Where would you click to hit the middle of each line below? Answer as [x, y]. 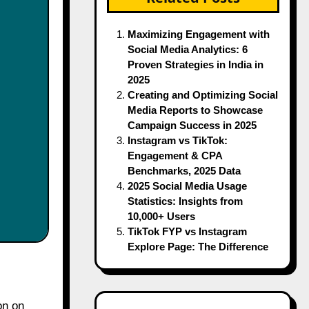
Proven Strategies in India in [195, 64]
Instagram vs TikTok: [177, 140]
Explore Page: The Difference [198, 247]
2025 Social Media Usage [187, 186]
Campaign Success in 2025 [192, 125]
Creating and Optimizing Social [202, 95]
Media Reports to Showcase [195, 110]
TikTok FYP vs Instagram [187, 231]
